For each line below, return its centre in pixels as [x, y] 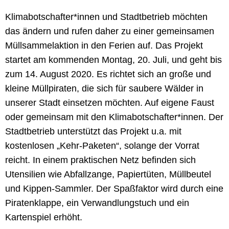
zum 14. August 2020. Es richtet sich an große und [108, 74]
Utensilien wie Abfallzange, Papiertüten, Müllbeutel [108, 175]
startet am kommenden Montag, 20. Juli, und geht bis [113, 60]
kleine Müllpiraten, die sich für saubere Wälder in [104, 89]
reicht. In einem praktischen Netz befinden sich [100, 160]
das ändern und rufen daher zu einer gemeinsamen [110, 31]
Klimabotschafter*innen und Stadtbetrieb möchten [106, 17]
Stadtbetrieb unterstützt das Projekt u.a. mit [93, 132]
